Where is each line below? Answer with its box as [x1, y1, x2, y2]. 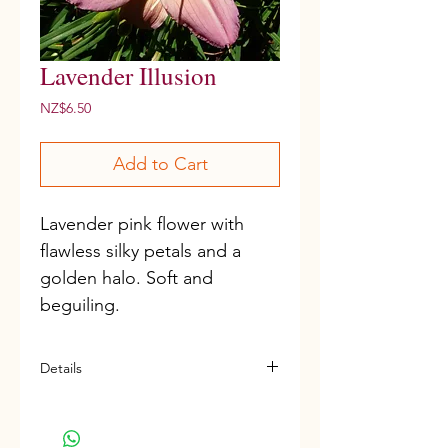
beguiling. [40, 294, 125, 316]
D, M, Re [40, 397, 110, 419]
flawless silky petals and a [40, 240, 241, 262]
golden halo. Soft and [40, 267, 213, 289]
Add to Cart [112, 153, 208, 175]
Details [40, 359, 82, 377]
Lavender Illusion [40, 59, 217, 92]
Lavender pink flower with [40, 213, 244, 235]
